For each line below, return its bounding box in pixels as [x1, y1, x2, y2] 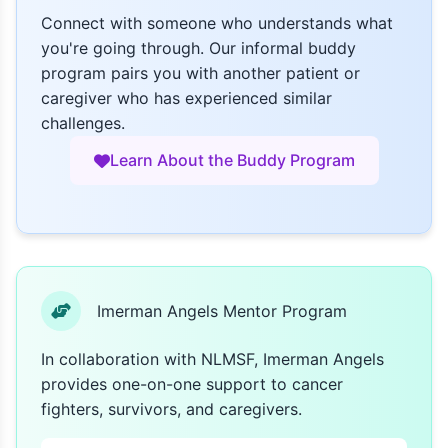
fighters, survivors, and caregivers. [41, 399, 302, 419]
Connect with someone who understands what [41, 13, 393, 33]
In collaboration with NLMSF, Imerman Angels [41, 349, 384, 369]
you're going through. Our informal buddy [41, 38, 356, 58]
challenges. [41, 113, 125, 133]
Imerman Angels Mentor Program [97, 300, 347, 321]
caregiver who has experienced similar [41, 88, 332, 108]
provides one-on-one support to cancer [41, 374, 343, 394]
